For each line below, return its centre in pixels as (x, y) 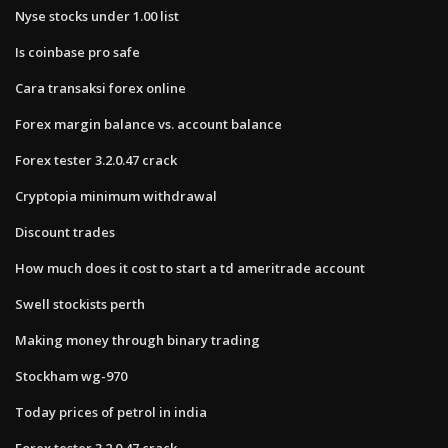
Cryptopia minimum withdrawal (116, 195)
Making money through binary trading (137, 339)
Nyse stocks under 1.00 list (97, 15)
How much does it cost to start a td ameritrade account (190, 267)
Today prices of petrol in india (111, 411)
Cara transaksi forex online (100, 87)
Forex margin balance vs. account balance (148, 123)
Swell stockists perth (80, 303)
